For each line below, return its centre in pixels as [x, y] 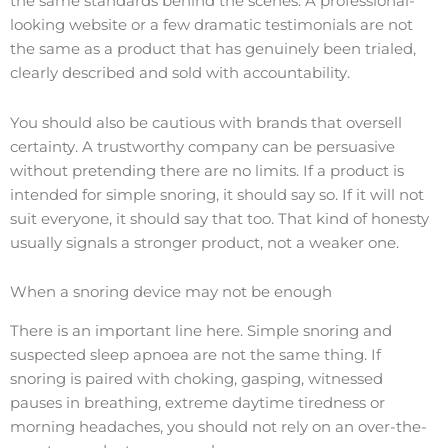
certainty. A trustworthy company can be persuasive [202, 146]
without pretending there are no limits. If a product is [207, 170]
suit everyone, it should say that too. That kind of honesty [219, 218]
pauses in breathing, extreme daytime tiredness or [197, 402]
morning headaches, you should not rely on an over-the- [218, 426]
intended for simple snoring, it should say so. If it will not [217, 194]
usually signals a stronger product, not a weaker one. [204, 242]
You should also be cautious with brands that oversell [206, 122]
